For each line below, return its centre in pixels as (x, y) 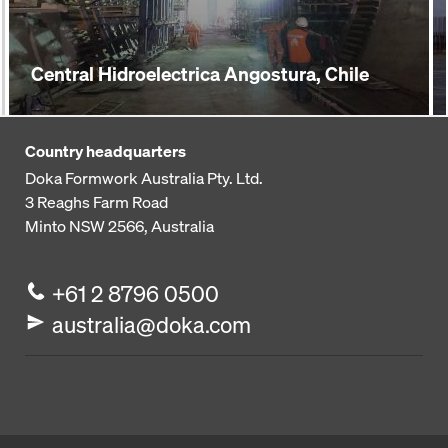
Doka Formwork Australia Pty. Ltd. (144, 178)
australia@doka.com (152, 324)
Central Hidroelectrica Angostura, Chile (200, 74)
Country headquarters (105, 151)
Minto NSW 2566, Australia (119, 226)
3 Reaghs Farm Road (96, 202)
